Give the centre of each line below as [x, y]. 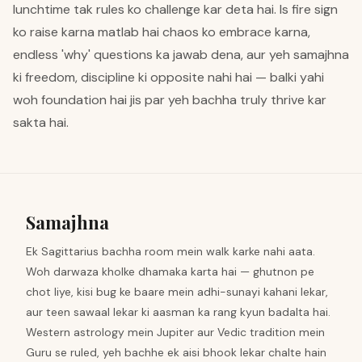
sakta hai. [41, 122]
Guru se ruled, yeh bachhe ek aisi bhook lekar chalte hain [176, 352]
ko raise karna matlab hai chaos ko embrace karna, [162, 32]
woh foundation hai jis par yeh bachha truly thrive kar [170, 100]
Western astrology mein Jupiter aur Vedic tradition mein [175, 332]
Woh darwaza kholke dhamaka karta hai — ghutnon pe [170, 271]
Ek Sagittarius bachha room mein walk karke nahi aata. [170, 251]
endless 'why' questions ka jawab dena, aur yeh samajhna [181, 55]
